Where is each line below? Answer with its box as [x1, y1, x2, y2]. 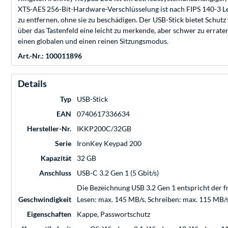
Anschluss [39, 168, 71, 178]
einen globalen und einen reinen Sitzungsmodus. [18, 37, 168, 46]
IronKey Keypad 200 [77, 139, 141, 148]
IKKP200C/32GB [77, 124, 131, 133]
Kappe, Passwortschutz [77, 210, 150, 219]
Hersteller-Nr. [27, 124, 71, 133]
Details [18, 78, 47, 90]
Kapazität [41, 154, 71, 163]
